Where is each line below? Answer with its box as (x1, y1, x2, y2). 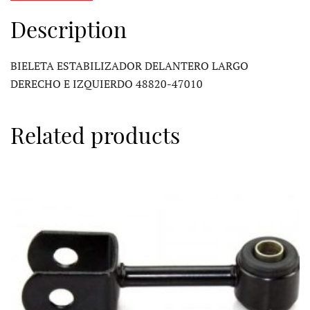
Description (10, 13, 127, 44)
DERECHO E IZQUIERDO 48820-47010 (10, 75, 203, 91)
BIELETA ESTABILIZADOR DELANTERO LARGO (10, 57, 248, 73)
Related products (10, 119, 180, 149)
